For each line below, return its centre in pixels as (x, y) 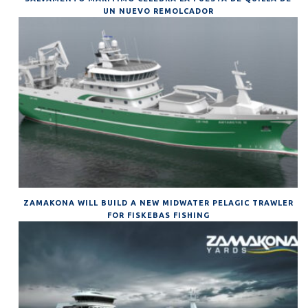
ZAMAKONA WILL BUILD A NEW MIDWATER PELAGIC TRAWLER (158, 202)
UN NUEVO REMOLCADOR (158, 11)
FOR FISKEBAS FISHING (158, 215)
